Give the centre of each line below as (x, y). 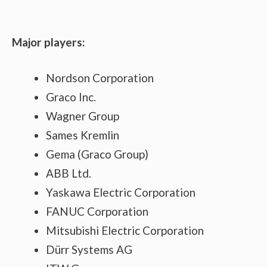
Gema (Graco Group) (97, 154)
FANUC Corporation (97, 212)
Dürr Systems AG (89, 250)
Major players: (49, 42)
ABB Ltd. (69, 173)
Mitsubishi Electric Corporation (125, 231)
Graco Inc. (71, 97)
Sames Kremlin (83, 135)
